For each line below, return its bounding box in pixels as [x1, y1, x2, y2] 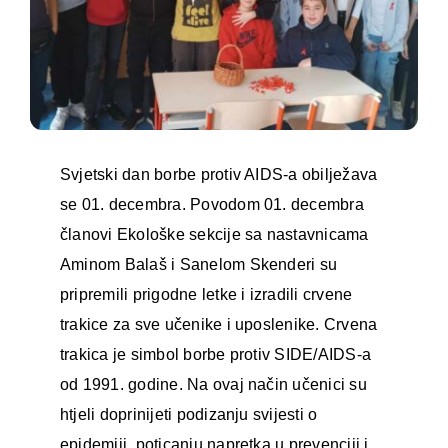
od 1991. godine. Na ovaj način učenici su [59, 375, 367, 393]
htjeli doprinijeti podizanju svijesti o [59, 405, 318, 423]
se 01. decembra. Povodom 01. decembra [59, 195, 364, 213]
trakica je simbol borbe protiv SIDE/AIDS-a [59, 345, 372, 363]
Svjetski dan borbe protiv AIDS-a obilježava [59, 165, 378, 183]
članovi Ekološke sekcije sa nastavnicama [59, 225, 369, 243]
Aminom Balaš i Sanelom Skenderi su [59, 255, 338, 273]
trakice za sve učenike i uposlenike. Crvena [59, 315, 378, 333]
